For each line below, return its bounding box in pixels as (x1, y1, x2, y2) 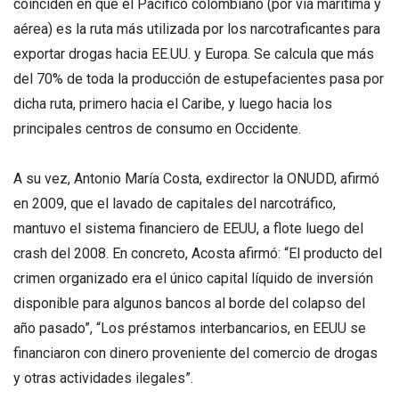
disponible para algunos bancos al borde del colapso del (13, 294, 365, 312)
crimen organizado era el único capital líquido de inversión (13, 269, 373, 287)
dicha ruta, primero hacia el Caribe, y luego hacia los (13, 95, 332, 113)
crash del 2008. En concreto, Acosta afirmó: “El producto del (13, 244, 382, 262)
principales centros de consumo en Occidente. (13, 120, 301, 138)
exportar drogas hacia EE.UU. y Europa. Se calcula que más (13, 45, 374, 63)
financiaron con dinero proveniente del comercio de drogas (13, 344, 378, 362)
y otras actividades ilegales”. (13, 369, 193, 387)
